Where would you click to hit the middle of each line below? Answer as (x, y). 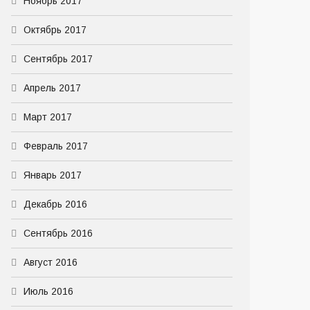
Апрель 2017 (52, 88)
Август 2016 (51, 262)
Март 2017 (48, 117)
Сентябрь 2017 (58, 59)
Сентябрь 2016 (58, 233)
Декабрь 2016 (55, 204)
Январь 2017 (53, 175)
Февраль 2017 (56, 146)
